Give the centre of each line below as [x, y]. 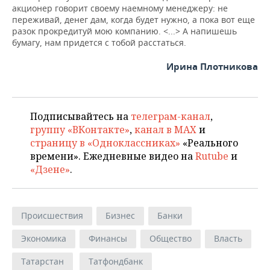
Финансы [108, 238]
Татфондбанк [116, 261]
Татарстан [42, 261]
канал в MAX [165, 130]
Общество [171, 238]
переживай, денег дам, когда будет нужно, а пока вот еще [133, 20]
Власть [228, 238]
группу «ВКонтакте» [80, 130]
